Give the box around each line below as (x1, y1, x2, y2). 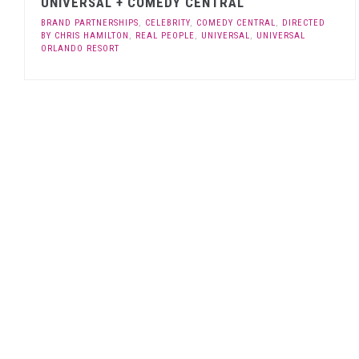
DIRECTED (282, 17, 325, 28)
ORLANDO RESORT (41, 42, 119, 54)
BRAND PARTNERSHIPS (41, 17, 139, 28)
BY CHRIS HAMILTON (41, 30, 129, 41)
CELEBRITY (145, 17, 190, 28)
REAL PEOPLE (135, 30, 195, 41)
